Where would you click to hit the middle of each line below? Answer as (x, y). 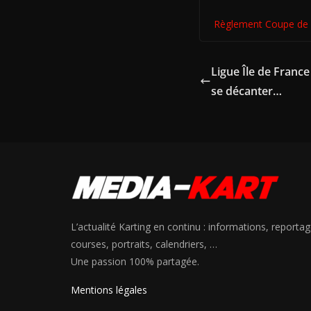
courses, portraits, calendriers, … (144, 244)
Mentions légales (109, 290)
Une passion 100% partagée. (135, 262)
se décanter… (246, 91)
